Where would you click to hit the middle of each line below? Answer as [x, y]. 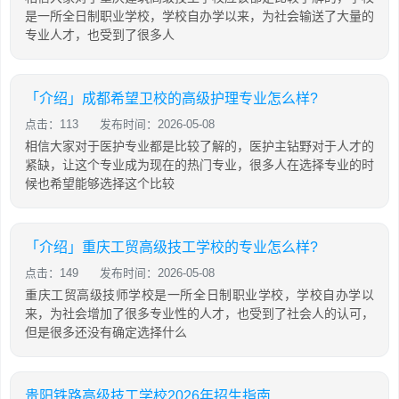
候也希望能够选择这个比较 [100, 183]
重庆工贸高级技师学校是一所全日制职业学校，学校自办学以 [199, 295]
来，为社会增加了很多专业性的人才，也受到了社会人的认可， [199, 313]
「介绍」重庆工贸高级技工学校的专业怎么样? [171, 247]
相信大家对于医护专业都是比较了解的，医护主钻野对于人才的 [199, 146]
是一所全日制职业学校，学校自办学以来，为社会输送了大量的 [199, 16]
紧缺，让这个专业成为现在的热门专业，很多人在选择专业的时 [199, 165]
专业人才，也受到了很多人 [100, 35]
